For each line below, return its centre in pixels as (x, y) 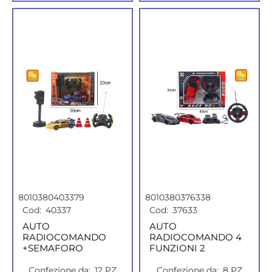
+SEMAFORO (53, 248)
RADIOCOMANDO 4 (195, 237)
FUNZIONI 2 (177, 248)
